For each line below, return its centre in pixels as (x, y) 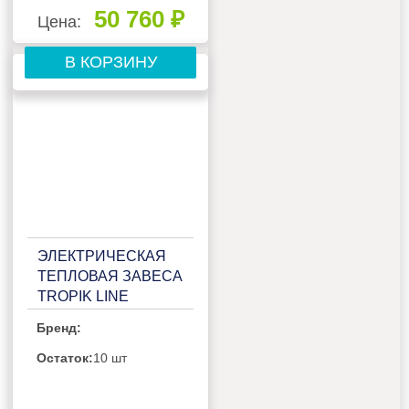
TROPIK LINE (84, 297)
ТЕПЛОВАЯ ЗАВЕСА (110, 277)
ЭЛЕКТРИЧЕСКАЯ (102, 257)
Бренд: (59, 328)
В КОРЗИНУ (110, 62)
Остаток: (65, 358)
